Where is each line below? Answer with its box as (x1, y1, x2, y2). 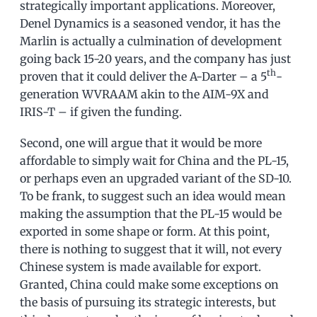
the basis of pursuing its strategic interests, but (20, 294, 276, 309)
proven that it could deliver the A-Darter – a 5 (20, 69, 267, 83)
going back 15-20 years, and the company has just (20, 51, 291, 66)
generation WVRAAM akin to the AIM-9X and (20, 86, 269, 101)
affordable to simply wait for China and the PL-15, (20, 153, 289, 168)
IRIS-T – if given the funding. (20, 104, 182, 119)
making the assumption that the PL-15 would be (20, 206, 282, 221)
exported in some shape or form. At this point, (20, 224, 270, 238)
